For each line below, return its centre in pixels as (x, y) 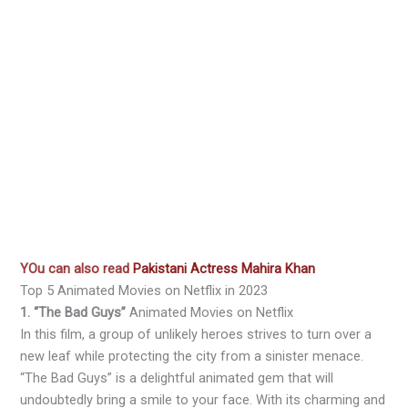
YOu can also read (77, 269)
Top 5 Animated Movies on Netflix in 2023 (144, 291)
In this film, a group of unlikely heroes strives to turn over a (196, 335)
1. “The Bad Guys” (73, 313)
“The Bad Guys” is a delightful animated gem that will (177, 378)
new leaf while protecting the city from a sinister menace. (192, 357)
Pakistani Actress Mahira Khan (224, 269)
